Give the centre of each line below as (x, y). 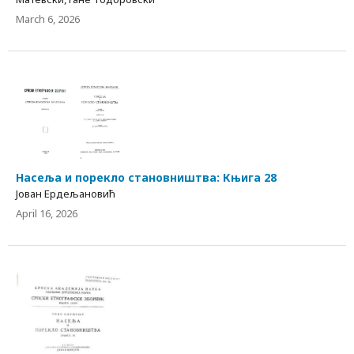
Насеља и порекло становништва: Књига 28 (146, 177)
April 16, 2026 (47, 213)
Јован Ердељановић (66, 193)
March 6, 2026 (48, 19)
